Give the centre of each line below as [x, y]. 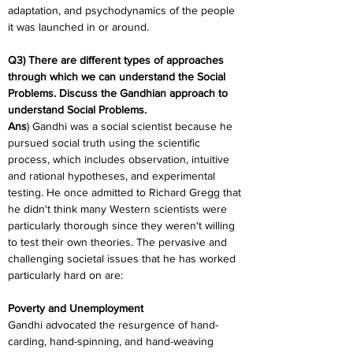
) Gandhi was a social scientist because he [131, 126]
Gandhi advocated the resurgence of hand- [113, 325]
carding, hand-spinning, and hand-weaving [112, 341]
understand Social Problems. [77, 110]
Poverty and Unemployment [76, 308]
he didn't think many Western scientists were [119, 209]
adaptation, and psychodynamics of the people [123, 10]
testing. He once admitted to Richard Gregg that [126, 192]
